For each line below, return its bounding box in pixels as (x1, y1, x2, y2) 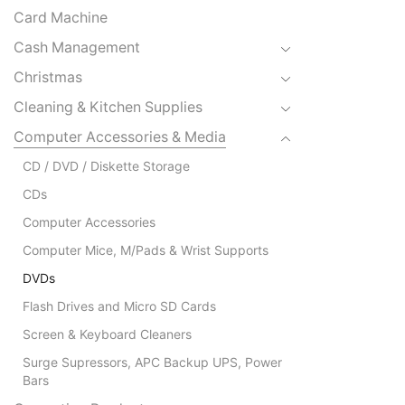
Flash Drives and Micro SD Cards (23, 298, 216, 315)
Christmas (14, 69, 82, 87)
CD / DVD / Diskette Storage (23, 158, 190, 174)
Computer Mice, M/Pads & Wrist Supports (23, 242, 268, 259)
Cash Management (14, 39, 140, 57)
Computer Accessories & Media (14, 128, 226, 146)
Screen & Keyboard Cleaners (23, 326, 192, 343)
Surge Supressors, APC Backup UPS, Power (23, 354, 282, 371)
